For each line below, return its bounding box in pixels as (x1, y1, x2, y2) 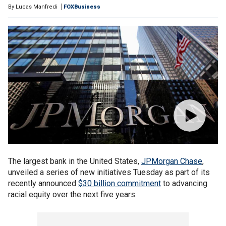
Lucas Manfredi (16, 4, 58, 10)
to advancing (161, 179, 207, 188)
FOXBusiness (64, 4, 100, 10)
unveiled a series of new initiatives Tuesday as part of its (8, 167, 210, 177)
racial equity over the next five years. (8, 190, 137, 199)
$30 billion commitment (78, 179, 161, 188)
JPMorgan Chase (141, 156, 202, 166)
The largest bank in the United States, (8, 156, 141, 166)
